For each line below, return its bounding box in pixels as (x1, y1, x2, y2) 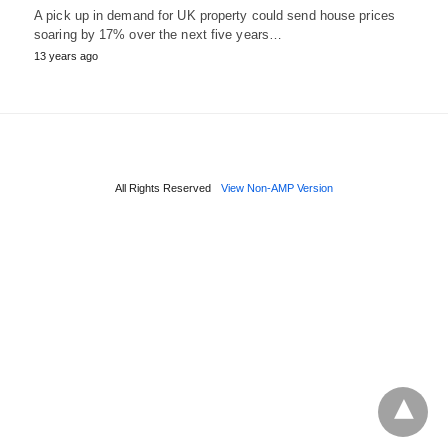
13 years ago (34, 49, 98, 62)
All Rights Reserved (115, 181, 211, 194)
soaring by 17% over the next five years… (34, 26, 283, 42)
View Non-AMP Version (221, 181, 333, 194)
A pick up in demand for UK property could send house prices (34, 7, 395, 23)
